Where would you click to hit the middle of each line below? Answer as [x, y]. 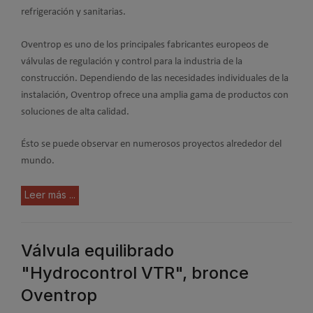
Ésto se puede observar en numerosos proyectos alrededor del [151, 144]
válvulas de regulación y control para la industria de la [132, 61]
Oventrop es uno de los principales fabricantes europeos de [145, 45]
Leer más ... [50, 194]
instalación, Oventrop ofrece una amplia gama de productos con [155, 95]
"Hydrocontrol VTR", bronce [135, 272]
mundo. [38, 161]
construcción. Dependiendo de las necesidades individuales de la [155, 78]
